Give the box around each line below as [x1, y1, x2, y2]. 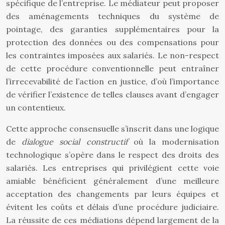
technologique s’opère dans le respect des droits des [6, 150, 219, 160]
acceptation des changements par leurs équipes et [6, 189, 219, 199]
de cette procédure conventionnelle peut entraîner [6, 63, 219, 73]
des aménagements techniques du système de [6, 11, 219, 21]
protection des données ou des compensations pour [6, 37, 219, 47]
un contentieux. [6, 102, 66, 113]
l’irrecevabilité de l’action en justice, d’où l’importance [6, 76, 219, 86]
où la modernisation [127, 137, 219, 147]
